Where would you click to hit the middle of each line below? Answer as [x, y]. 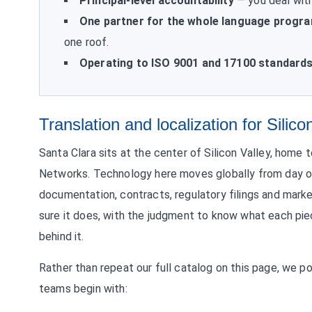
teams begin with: [83, 289]
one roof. [87, 42]
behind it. [62, 236]
